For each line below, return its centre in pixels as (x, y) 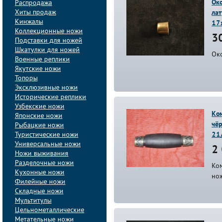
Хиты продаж (35, 13)
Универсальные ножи (48, 144)
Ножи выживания (42, 154)
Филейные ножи (40, 182)
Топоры (26, 79)
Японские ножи (39, 116)
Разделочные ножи (44, 163)
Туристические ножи (47, 135)
